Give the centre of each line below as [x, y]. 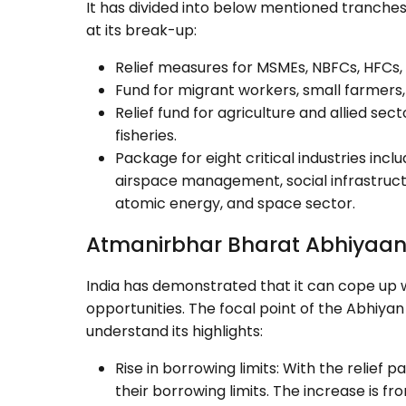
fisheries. [146, 136]
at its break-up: [141, 31]
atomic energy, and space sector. [237, 204]
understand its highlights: [174, 332]
